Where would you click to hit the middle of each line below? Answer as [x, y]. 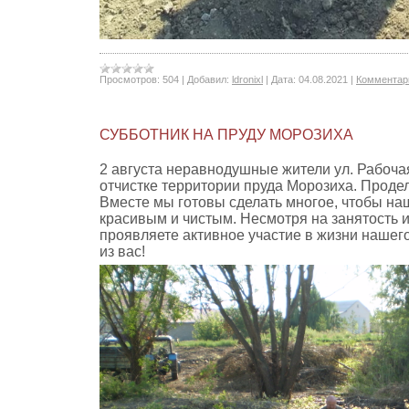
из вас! [122, 252]
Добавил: [208, 79]
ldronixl [247, 79]
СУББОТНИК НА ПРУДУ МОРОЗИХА [226, 135]
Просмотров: [130, 79]
